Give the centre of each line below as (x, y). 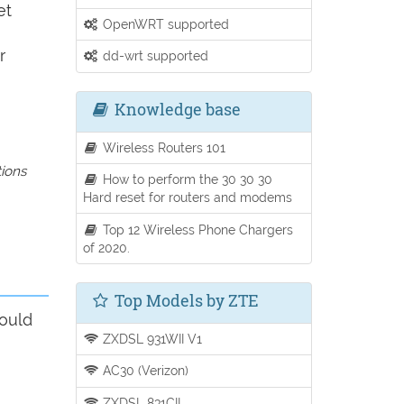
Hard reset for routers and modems (187, 197)
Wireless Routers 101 (163, 147)
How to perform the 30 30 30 (186, 179)
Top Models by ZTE (184, 300)
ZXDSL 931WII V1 (151, 338)
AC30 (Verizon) (144, 371)
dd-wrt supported (154, 56)
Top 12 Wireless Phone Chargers (197, 229)
